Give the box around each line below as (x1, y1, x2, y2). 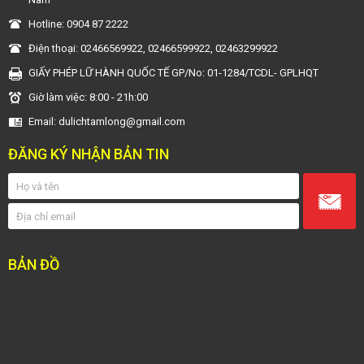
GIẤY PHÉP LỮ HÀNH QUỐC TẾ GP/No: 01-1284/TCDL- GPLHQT (28, 67, 318, 79)
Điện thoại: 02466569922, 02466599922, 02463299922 (28, 42, 278, 54)
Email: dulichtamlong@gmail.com (28, 115, 185, 128)
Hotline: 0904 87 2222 (28, 18, 128, 30)
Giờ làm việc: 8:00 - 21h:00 (28, 91, 148, 103)
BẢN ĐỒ (8, 256, 59, 273)
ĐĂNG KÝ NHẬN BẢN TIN (8, 145, 169, 162)
